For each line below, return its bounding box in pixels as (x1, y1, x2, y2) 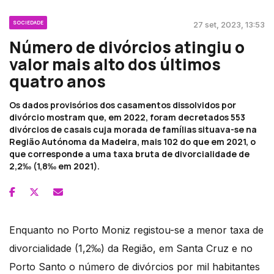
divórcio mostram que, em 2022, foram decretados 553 (9, 111, 245, 124)
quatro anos (9, 70, 106, 93)
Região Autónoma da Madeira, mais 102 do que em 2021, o (9, 136, 256, 148)
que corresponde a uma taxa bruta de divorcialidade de (9, 148, 250, 160)
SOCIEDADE (13, 19, 43, 26)
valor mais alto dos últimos (9, 53, 221, 76)
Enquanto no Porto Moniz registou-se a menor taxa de (9, 224, 264, 237)
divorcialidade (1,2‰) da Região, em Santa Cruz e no (9, 242, 253, 255)
